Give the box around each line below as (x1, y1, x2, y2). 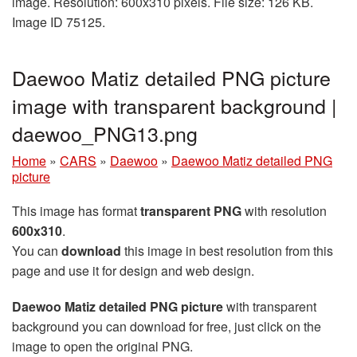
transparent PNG (140, 202, 241, 221)
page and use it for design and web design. (12, 261, 254, 280)
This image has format (12, 202, 140, 221)
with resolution (241, 202, 327, 221)
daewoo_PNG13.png (12, 119, 198, 148)
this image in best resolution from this (121, 241, 333, 261)
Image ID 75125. (12, 13, 105, 32)
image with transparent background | (12, 91, 337, 120)
